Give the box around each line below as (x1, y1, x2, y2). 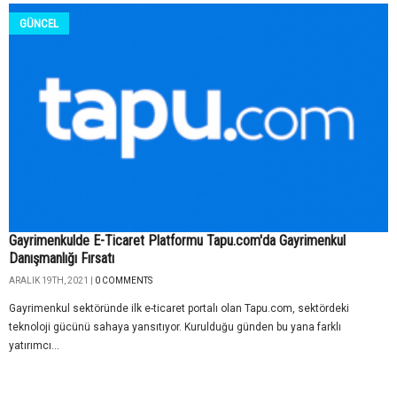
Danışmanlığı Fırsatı (9, 250, 114, 268)
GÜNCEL (19, 16, 58, 30)
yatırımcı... (9, 339, 59, 353)
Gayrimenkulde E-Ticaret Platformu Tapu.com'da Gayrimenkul (9, 232, 346, 250)
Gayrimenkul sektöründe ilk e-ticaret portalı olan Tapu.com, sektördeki (9, 302, 349, 315)
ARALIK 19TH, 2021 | (9, 276, 95, 286)
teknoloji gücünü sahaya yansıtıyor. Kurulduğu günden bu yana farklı (9, 321, 341, 334)
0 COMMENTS (95, 276, 152, 286)
